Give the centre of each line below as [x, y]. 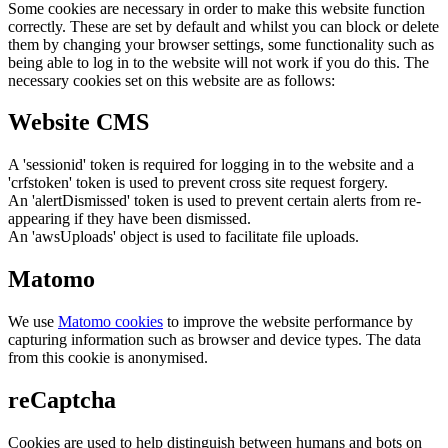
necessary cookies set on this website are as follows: [171, 80]
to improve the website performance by [288, 322]
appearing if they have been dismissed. [129, 219]
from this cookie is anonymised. [108, 358]
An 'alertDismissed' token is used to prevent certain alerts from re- [214, 201]
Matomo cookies [110, 322]
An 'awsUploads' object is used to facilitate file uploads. [183, 237]
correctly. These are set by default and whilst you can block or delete [223, 26]
